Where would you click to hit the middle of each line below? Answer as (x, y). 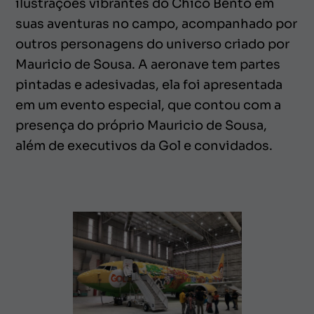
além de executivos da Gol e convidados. (144, 145)
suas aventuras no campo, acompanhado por (156, 23)
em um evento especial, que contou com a (148, 105)
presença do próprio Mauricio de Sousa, (141, 125)
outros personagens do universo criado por (152, 44)
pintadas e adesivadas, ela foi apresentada (149, 84)
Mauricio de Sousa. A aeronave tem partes (148, 64)
